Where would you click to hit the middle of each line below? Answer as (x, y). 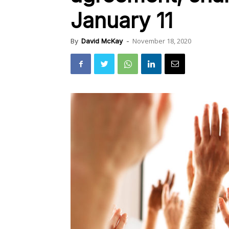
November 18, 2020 (162, 41)
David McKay (102, 41)
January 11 (122, 20)
